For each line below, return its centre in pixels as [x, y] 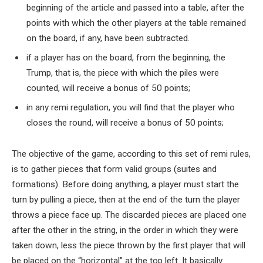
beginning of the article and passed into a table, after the [135, 8]
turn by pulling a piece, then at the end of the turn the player [126, 200]
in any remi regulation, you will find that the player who [131, 107]
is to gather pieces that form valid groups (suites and [114, 169]
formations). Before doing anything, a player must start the [125, 185]
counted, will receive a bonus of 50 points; [108, 88]
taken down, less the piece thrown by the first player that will [129, 246]
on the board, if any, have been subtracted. [108, 38]
